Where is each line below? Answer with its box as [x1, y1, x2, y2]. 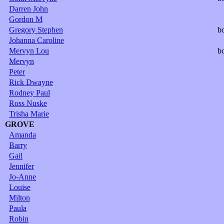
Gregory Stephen [9, 25, 63, 34]
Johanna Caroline [9, 35, 64, 44]
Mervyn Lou [9, 46, 49, 55]
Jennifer [9, 161, 34, 170]
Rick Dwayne [9, 77, 53, 86]
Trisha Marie [9, 109, 49, 118]
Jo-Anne [9, 172, 36, 181]
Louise [9, 182, 30, 191]
